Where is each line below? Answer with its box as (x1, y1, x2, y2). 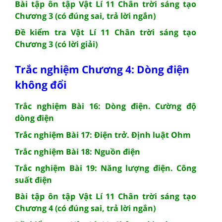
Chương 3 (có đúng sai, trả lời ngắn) (15, 10, 156, 21)
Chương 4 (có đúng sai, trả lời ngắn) (15, 202, 156, 214)
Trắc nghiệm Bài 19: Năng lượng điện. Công (15, 162, 196, 173)
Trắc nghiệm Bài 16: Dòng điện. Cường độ (15, 100, 196, 111)
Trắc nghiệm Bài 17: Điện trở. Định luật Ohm (15, 129, 191, 140)
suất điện (15, 174, 52, 185)
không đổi (15, 77, 66, 92)
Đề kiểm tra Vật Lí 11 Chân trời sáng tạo (15, 26, 196, 38)
